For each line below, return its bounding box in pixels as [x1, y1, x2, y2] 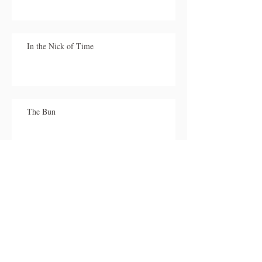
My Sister [27, 171, 59, 182]
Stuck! [27, 237, 49, 248]
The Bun [27, 106, 56, 117]
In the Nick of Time [27, 40, 94, 51]
